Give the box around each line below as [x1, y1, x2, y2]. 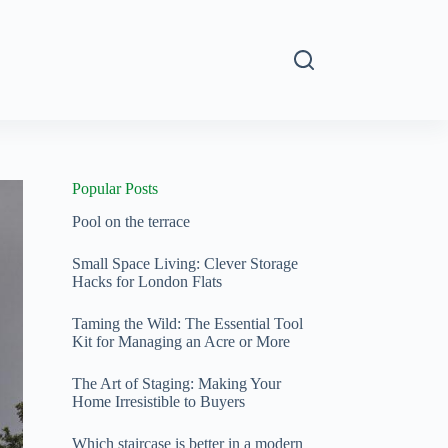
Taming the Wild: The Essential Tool [71, 314, 303, 332]
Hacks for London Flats [71, 272, 222, 290]
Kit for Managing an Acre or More [71, 332, 290, 350]
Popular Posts [71, 180, 158, 197]
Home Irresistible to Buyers [71, 392, 245, 410]
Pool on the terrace [71, 212, 190, 230]
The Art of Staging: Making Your [71, 374, 281, 392]
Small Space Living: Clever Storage [71, 254, 298, 272]
